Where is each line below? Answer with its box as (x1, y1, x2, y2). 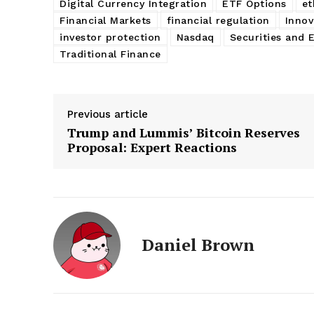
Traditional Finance (60, 48, 161, 60)
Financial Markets (60, 14, 151, 26)
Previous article (67, 107, 148, 121)
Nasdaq (176, 31, 214, 43)
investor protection (60, 31, 161, 43)
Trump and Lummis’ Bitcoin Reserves (67, 123, 300, 141)
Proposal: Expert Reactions (67, 138, 237, 156)
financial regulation (166, 14, 270, 26)
